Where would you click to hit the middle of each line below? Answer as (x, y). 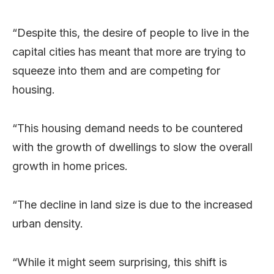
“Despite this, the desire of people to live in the (131, 33)
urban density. (48, 224)
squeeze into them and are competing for (116, 71)
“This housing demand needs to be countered (128, 128)
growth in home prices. (70, 166)
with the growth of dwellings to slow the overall (132, 147)
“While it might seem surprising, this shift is (120, 262)
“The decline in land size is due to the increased (132, 205)
